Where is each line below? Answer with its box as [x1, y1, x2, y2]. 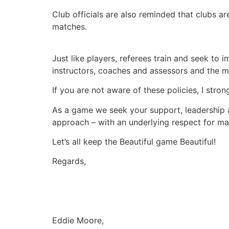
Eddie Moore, [52, 215, 106, 225]
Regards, [52, 156, 86, 167]
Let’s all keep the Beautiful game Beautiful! [52, 136, 216, 147]
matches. [52, 21, 89, 32]
